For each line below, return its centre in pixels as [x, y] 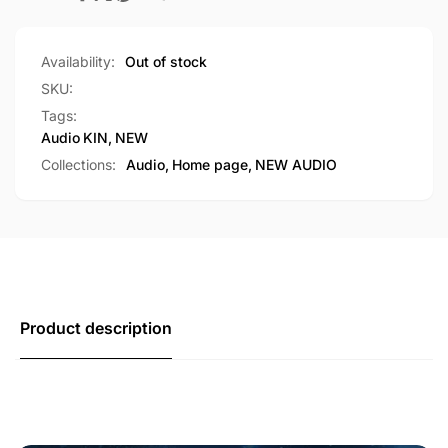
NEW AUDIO [296, 165]
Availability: [78, 62]
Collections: [78, 165]
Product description [96, 328]
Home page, [212, 165]
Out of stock [166, 62]
